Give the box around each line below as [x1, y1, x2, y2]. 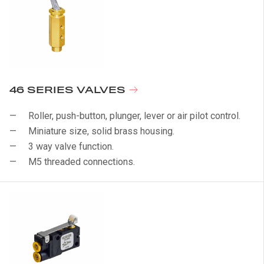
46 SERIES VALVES [9, 85, 128, 96]
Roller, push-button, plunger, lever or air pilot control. [28, 110, 240, 121]
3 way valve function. [28, 141, 114, 152]
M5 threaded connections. [28, 156, 135, 167]
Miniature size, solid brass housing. [28, 126, 174, 137]
